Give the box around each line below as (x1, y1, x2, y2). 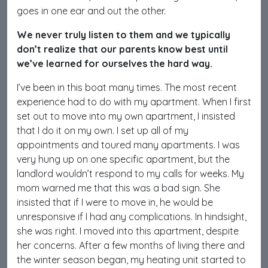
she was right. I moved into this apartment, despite (17, 225, 239, 237)
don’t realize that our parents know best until (17, 43, 228, 55)
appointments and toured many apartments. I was (17, 139, 240, 151)
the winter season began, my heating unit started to (17, 254, 246, 266)
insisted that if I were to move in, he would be (17, 196, 213, 208)
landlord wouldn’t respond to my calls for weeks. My (17, 167, 244, 179)
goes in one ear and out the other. (17, 5, 166, 17)
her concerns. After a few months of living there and (17, 239, 245, 251)
